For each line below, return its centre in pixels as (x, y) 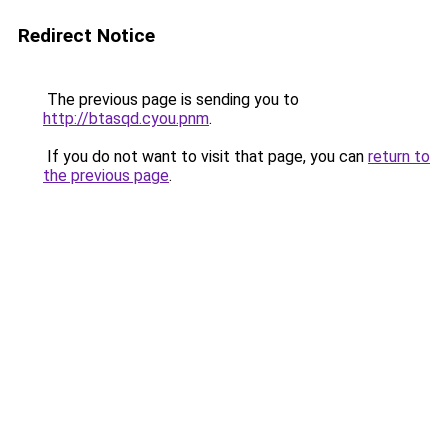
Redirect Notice (86, 35)
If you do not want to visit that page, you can (205, 156)
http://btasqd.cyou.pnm (126, 118)
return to (399, 156)
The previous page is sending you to (171, 99)
